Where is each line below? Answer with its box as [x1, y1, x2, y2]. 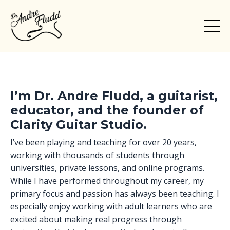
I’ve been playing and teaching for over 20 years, [10, 137, 197, 148]
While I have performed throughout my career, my [10, 175, 204, 187]
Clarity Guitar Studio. [10, 117, 147, 132]
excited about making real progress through [10, 214, 182, 225]
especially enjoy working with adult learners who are [10, 201, 212, 213]
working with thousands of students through [10, 149, 184, 161]
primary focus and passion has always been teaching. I [10, 188, 219, 200]
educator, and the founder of [10, 103, 204, 118]
